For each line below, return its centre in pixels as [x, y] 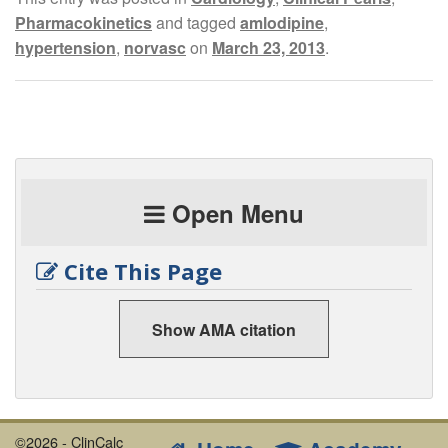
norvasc [155, 48]
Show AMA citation [224, 329]
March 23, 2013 [268, 48]
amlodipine [282, 23]
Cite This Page [140, 271]
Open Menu [234, 213]
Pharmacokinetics [83, 23]
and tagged [196, 23]
